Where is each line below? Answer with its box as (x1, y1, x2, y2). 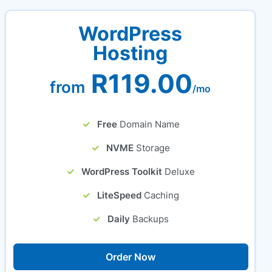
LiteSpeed (97, 189, 142, 201)
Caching (144, 189, 180, 201)
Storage (136, 142, 171, 154)
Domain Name (119, 118, 180, 130)
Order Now (106, 251, 156, 263)
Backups (132, 213, 169, 225)
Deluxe (165, 166, 195, 177)
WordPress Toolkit (81, 166, 163, 177)
